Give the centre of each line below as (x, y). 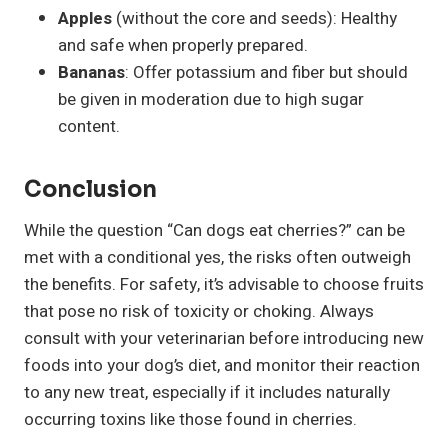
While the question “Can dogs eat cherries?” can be (214, 230)
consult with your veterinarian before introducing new (224, 338)
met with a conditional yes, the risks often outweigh (217, 257)
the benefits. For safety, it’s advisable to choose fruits (224, 284)
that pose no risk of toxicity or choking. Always (199, 311)
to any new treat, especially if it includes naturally (207, 392)
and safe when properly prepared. (183, 45)
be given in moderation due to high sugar (211, 99)
